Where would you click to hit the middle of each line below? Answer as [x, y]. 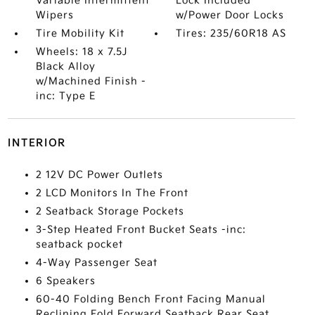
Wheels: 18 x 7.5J [81, 52]
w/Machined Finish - [91, 81]
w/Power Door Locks [230, 15]
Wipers [54, 15]
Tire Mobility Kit [80, 33]
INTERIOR [37, 143]
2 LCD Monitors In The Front [112, 193]
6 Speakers [65, 281]
